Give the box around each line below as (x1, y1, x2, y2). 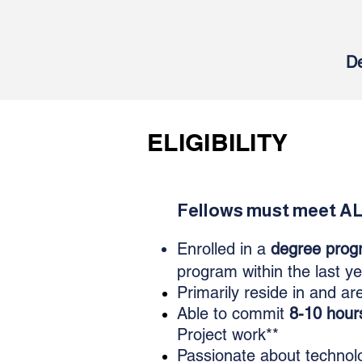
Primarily (177, 283, 239, 302)
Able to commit (177, 304, 289, 323)
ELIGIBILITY (147, 128, 288, 157)
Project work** (177, 325, 279, 344)
